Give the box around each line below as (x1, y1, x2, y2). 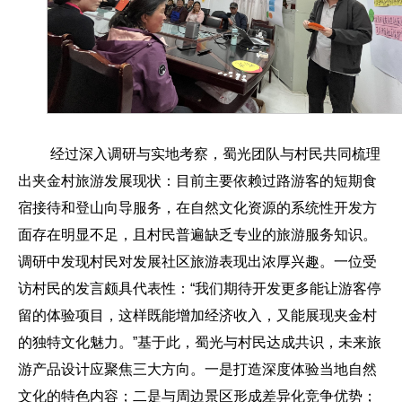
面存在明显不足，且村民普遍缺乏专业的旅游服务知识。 (18, 227, 377, 243)
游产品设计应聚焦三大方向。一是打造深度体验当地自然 (18, 362, 377, 378)
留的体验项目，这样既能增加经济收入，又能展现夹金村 (18, 308, 377, 324)
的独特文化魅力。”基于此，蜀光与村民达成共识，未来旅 (18, 335, 381, 351)
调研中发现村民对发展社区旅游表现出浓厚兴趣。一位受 (18, 254, 377, 270)
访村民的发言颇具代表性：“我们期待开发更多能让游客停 (18, 281, 381, 297)
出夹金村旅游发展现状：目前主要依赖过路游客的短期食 (18, 173, 377, 189)
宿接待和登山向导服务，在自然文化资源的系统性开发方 (18, 200, 377, 216)
